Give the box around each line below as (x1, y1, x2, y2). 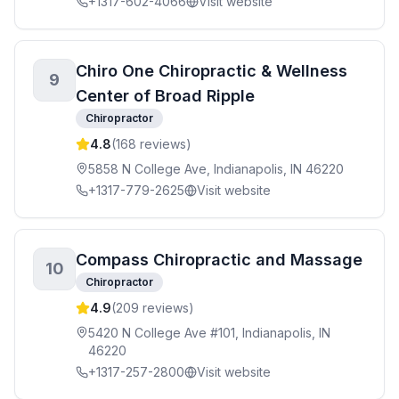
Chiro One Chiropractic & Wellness (76, 61, 347, 80)
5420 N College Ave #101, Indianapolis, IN (88, 325, 330, 340)
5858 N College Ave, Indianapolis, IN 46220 (88, 161, 344, 176)
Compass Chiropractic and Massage (76, 250, 362, 269)
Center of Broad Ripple (76, 86, 255, 105)
